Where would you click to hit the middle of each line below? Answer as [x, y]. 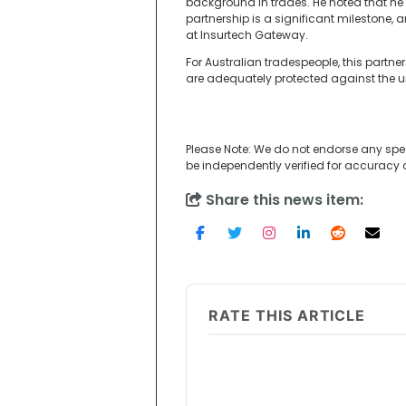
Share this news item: [283, 200]
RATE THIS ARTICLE [287, 316]
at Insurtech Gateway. [247, 35]
